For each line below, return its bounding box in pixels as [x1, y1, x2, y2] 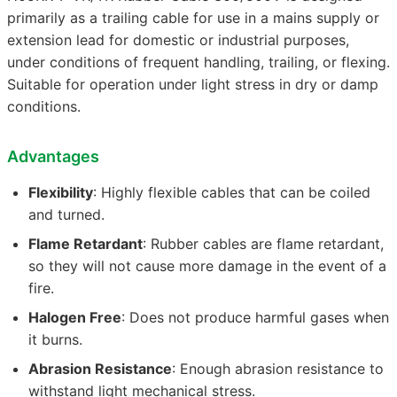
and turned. [28, 205, 105, 223]
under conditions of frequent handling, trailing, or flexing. [7, 52, 390, 71]
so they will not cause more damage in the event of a [28, 256, 386, 275]
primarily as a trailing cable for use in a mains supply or [7, 8, 379, 27]
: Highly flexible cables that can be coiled [93, 183, 370, 201]
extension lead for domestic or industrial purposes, [7, 30, 349, 49]
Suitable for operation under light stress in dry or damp [7, 74, 378, 93]
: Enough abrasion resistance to [172, 359, 384, 378]
